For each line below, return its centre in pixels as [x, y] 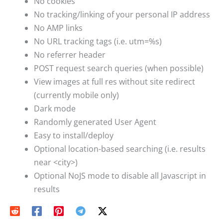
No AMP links [58, 28]
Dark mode [55, 108]
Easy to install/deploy [74, 135]
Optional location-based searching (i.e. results [120, 149]
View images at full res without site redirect [114, 81]
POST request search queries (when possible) [119, 68]
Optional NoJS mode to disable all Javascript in [120, 175]
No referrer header [70, 55]
